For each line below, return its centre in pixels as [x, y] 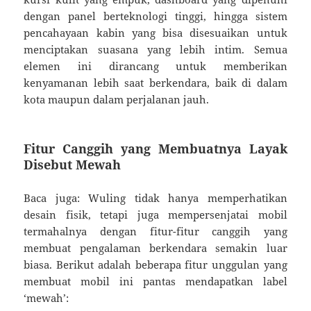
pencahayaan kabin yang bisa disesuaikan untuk [155, 32]
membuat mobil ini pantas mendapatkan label [155, 281]
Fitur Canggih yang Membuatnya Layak [155, 148]
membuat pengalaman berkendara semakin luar [155, 247]
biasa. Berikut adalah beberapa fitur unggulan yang [155, 264]
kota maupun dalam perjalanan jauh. [117, 99]
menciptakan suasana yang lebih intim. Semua [155, 49]
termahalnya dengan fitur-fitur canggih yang [155, 231]
